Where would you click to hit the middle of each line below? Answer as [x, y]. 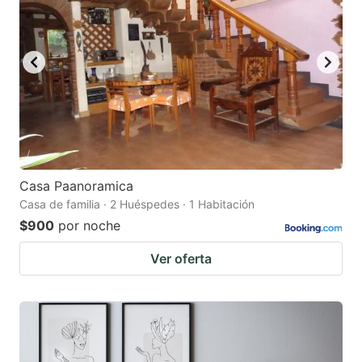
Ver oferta [181, 259]
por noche [89, 226]
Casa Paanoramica [76, 186]
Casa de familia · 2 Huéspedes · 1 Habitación [137, 204]
